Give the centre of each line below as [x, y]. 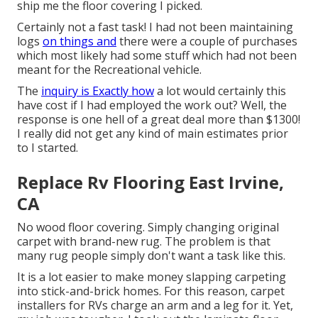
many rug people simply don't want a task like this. [151, 256]
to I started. [48, 148]
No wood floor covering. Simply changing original [148, 227]
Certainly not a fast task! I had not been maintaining [155, 27]
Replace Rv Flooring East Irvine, [150, 182]
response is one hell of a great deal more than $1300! [159, 120]
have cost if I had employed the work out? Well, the [152, 105]
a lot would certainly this [220, 91]
